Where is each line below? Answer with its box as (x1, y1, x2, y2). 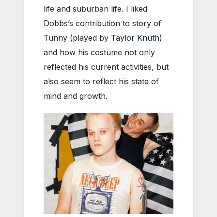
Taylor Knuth (111, 33, 159, 43)
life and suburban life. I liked (44, 4, 147, 14)
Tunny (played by (44, 33, 111, 43)
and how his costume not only (44, 47, 155, 58)
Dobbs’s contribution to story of (44, 18, 161, 29)
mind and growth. (44, 91, 108, 101)
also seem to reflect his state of (44, 77, 159, 87)
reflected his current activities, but (44, 62, 169, 72)
